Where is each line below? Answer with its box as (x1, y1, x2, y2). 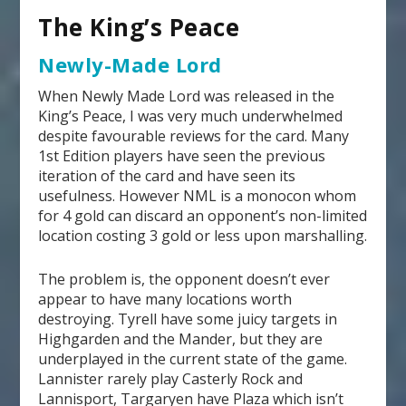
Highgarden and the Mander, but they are (38, 329, 324, 350)
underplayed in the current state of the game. (38, 349, 348, 370)
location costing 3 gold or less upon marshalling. (38, 226, 368, 246)
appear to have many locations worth (38, 289, 293, 310)
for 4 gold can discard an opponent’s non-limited (38, 206, 368, 227)
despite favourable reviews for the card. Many (38, 126, 350, 147)
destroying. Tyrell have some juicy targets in (38, 309, 338, 330)
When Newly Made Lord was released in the (38, 86, 335, 107)
